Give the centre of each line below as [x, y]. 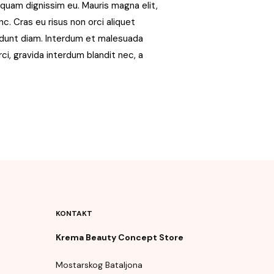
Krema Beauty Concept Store [120, 237]
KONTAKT [74, 213]
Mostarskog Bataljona [99, 265]
